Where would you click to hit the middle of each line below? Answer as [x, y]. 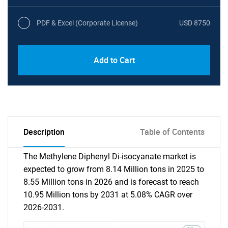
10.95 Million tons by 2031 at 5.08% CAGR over [108, 195]
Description [44, 132]
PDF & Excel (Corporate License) [87, 23]
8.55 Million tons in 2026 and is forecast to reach [111, 182]
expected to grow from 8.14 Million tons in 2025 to [114, 169]
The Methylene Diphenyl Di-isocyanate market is [110, 156]
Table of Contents [172, 132]
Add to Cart [114, 60]
